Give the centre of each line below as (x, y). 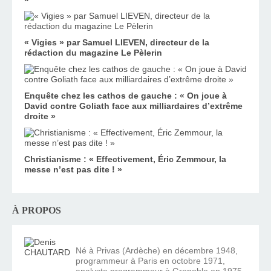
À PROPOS (37, 210)
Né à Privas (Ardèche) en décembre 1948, (157, 250)
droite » (40, 116)
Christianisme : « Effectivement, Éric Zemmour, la (125, 159)
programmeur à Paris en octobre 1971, (150, 260)
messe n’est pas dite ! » (73, 169)
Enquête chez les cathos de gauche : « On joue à (126, 95)
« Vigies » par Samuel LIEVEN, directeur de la (117, 42)
